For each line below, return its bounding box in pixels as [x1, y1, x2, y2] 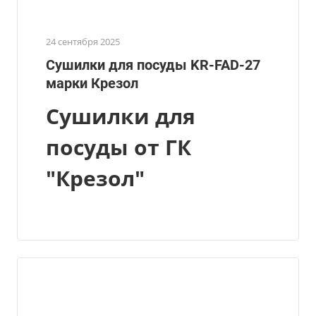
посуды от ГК [46, 132, 191, 162]
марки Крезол [46, 74, 138, 92]
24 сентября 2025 [46, 35, 120, 48]
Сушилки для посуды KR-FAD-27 [46, 56, 260, 73]
